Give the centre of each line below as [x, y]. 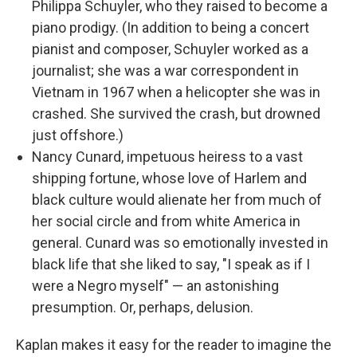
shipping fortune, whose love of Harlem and [169, 178]
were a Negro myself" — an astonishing [155, 286]
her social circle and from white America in [166, 221]
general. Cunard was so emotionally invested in [180, 243]
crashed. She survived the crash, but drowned [176, 114]
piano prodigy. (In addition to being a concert [171, 27]
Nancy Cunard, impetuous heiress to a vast [167, 157]
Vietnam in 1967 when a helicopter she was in [176, 92]
